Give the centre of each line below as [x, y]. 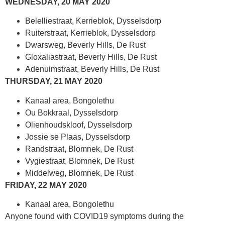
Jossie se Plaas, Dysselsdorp [78, 137]
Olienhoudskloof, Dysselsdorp [79, 125]
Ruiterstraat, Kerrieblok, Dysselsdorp [90, 33]
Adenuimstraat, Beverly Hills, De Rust [92, 69]
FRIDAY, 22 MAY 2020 [46, 185]
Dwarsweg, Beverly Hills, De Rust [85, 45]
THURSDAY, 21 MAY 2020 [54, 81]
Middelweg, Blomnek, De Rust [79, 173]
